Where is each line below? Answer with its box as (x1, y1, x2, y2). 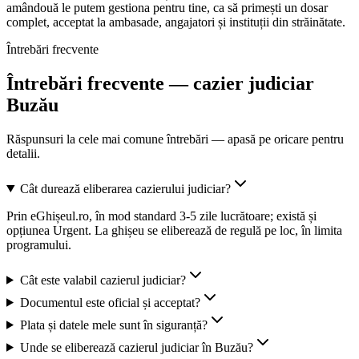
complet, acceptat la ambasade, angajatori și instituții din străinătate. (6, 15, 345, 29)
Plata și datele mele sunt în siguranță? (19, 317, 208, 332)
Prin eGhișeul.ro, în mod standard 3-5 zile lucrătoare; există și (6, 208, 317, 223)
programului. (6, 237, 71, 252)
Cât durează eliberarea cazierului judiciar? (19, 181, 231, 196)
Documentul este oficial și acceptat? (19, 295, 200, 309)
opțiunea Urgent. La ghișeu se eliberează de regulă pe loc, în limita (6, 223, 342, 237)
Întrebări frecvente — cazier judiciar (6, 72, 314, 94)
